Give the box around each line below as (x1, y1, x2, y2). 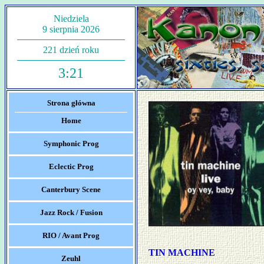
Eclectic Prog (48, 162, 94, 171)
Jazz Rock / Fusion (39, 208, 103, 217)
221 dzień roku (43, 45, 99, 55)
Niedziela (53, 14, 89, 24)
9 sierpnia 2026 (42, 24, 100, 34)
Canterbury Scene (41, 185, 101, 194)
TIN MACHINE (148, 247, 215, 258)
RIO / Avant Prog (42, 231, 100, 240)
